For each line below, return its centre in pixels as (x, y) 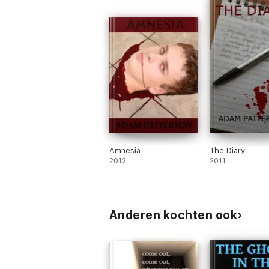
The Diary (227, 150)
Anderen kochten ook (174, 215)
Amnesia (125, 150)
